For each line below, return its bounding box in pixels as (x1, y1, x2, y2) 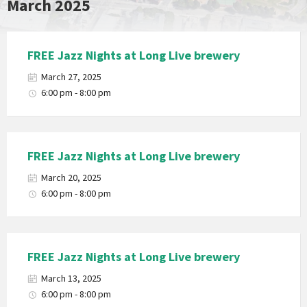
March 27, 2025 (41, 71, 101, 83)
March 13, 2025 (41, 272, 101, 284)
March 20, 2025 (41, 171, 101, 184)
